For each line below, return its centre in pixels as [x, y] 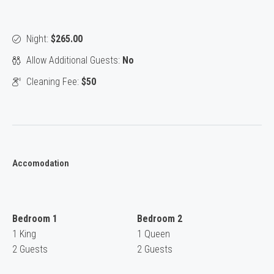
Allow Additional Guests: [74, 61]
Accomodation [41, 164]
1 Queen [154, 234]
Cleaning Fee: [54, 82]
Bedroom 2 [160, 219]
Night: [39, 39]
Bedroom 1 [35, 219]
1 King [24, 234]
